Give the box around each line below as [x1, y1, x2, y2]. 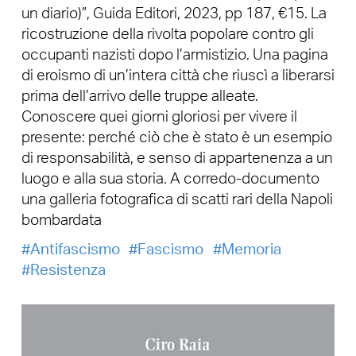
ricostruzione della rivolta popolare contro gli [21, 26, 314, 42]
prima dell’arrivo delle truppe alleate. [21, 88, 258, 104]
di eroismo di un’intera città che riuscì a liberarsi [21, 68, 335, 83]
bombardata [21, 212, 102, 228]
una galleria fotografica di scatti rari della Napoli [21, 192, 333, 207]
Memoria [221, 242, 281, 257]
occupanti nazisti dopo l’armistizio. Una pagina [21, 47, 328, 63]
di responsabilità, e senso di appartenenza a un [21, 150, 333, 166]
